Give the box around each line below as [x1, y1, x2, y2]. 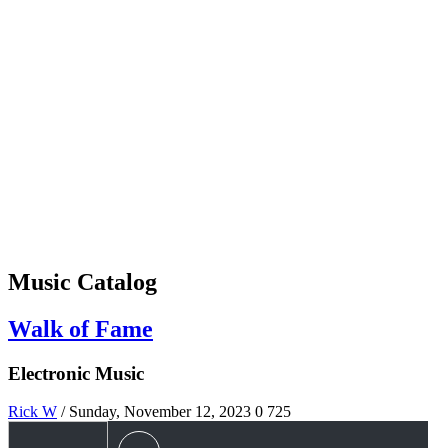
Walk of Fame [8, 315, 153, 342]
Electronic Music [8, 362, 144, 384]
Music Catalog [8, 268, 157, 295]
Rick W [8, 403, 57, 421]
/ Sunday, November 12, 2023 [61, 403, 251, 421]
